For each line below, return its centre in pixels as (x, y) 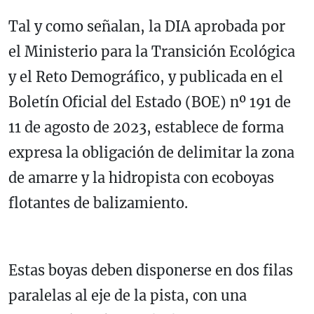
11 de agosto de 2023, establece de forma (146, 128)
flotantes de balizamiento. (98, 203)
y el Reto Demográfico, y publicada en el (146, 77)
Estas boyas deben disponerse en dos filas (151, 271)
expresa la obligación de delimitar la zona (151, 153)
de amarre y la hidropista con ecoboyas (141, 178)
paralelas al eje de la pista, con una (128, 296)
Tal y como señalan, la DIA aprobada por (147, 27)
